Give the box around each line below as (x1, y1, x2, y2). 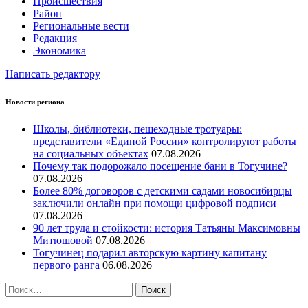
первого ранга (33, 258, 100, 271)
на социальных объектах (33, 147, 148, 159)
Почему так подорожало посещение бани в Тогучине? (33, 159, 287, 172)
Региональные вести (33, 19, 129, 32)
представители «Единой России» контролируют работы (33, 135, 296, 147)
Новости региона (5, 97, 65, 106)
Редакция (33, 32, 77, 44)
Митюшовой (33, 234, 93, 246)
